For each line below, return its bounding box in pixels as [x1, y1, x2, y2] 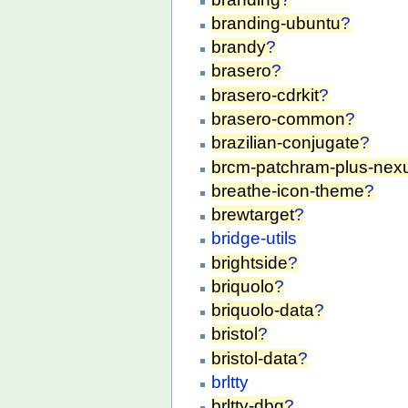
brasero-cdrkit [211, 85, 320, 105]
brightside [211, 252, 289, 272]
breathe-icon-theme [211, 180, 365, 200]
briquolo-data [211, 301, 315, 321]
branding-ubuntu [211, 13, 342, 33]
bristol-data [211, 348, 299, 368]
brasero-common [211, 109, 346, 128]
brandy [211, 37, 267, 57]
